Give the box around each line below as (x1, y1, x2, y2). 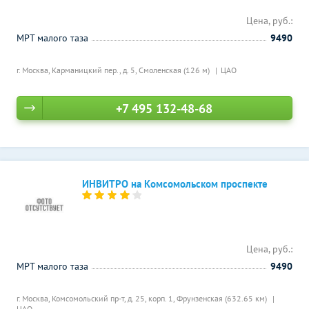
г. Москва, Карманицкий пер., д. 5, (17, 65, 139, 75)
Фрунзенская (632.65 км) (177, 293, 269, 303)
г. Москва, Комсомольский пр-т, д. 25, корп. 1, (17, 293, 177, 303)
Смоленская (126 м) (139, 65, 212, 75)
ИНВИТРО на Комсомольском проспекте (82, 177, 268, 190)
